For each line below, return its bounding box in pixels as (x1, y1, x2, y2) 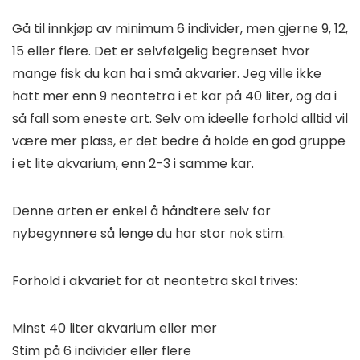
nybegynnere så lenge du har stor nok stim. (12, 224, 285, 243)
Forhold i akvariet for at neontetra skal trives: (12, 272, 297, 291)
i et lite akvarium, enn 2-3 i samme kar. (12, 154, 254, 174)
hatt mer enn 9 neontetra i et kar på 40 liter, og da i (12, 87, 337, 106)
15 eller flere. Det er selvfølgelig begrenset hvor (12, 42, 310, 61)
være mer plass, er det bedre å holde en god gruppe (12, 132, 346, 151)
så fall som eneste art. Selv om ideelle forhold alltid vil (12, 109, 348, 129)
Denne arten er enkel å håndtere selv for (12, 202, 271, 221)
